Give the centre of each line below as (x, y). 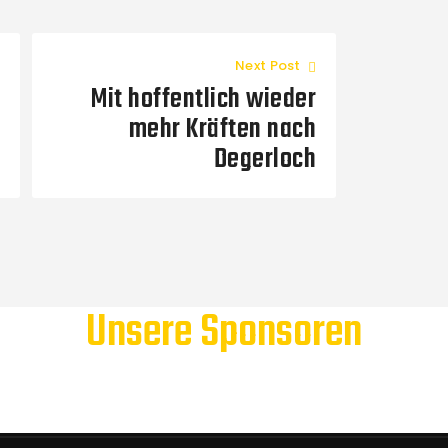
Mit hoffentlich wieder (204, 99)
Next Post (268, 65)
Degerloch (265, 159)
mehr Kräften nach (222, 129)
